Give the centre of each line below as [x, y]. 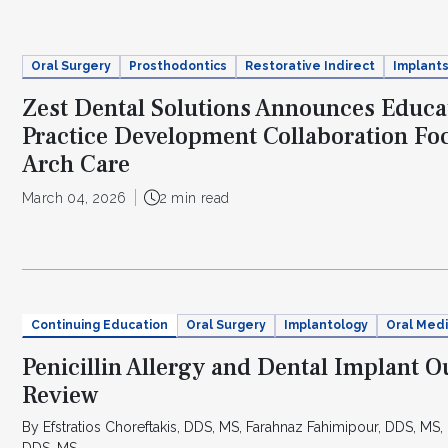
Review [60, 395]
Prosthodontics [178, 66]
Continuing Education [99, 325]
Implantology [326, 325]
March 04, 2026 [74, 197]
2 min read [194, 197]
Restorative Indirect [310, 66]
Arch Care [76, 164]
